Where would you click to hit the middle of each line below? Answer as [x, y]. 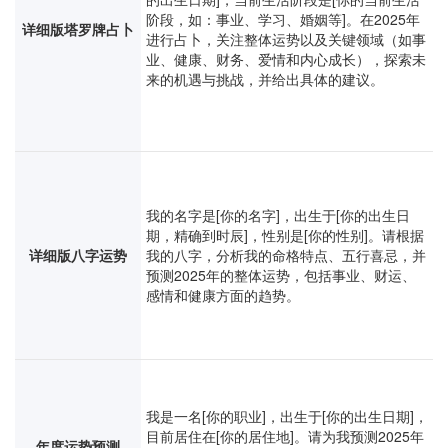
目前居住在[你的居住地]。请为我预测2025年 [285, 436]
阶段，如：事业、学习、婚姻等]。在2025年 [283, 19]
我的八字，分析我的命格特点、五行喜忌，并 [286, 255]
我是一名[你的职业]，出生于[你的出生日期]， [287, 416]
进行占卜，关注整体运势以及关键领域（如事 [286, 39]
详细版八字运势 [78, 255]
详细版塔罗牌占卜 [78, 29]
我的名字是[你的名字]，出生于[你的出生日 [278, 215]
